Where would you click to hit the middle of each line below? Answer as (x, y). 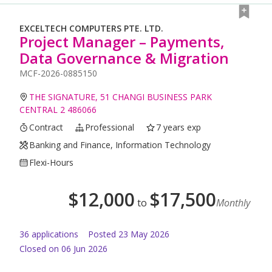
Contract (46, 127)
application (52, 234)
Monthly (233, 203)
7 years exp (179, 127)
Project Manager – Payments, (122, 42)
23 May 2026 (144, 234)
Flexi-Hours (52, 163)
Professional (110, 127)
